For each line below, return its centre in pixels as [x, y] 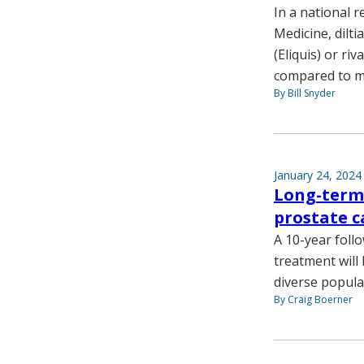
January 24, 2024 [318, 175]
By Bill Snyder [305, 93]
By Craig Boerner [313, 299]
